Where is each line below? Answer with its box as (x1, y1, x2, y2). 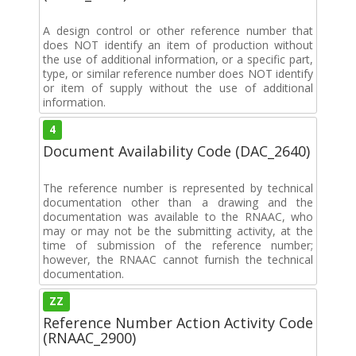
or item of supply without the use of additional (43, 79, 313, 95)
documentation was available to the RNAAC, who (43, 208, 313, 224)
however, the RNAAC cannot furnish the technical (43, 251, 313, 267)
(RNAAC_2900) (43, 327, 136, 347)
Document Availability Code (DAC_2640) (43, 141, 310, 161)
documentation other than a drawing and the (43, 194, 313, 210)
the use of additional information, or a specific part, (43, 51, 313, 67)
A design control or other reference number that (43, 22, 313, 38)
